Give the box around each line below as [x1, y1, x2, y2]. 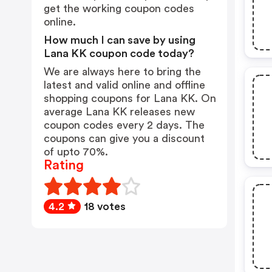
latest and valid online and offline [44, 80, 205, 90]
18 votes [84, 201, 126, 212]
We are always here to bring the [44, 66, 201, 77]
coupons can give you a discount [44, 133, 205, 144]
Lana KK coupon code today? [44, 48, 194, 59]
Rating [44, 158, 84, 172]
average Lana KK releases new [44, 106, 195, 117]
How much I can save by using [44, 35, 195, 46]
